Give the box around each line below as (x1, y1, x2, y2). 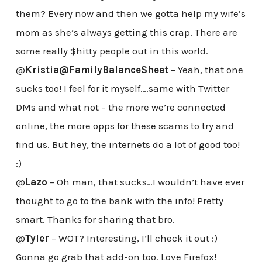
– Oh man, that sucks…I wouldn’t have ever (47, 176, 244, 188)
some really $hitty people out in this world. (15, 45, 208, 57)
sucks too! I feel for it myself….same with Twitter (15, 82, 229, 95)
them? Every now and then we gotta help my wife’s (15, 8, 246, 20)
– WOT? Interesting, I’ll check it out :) (49, 232, 218, 244)
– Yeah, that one (168, 64, 243, 76)
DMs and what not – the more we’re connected (15, 101, 226, 113)
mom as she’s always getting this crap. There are (15, 26, 237, 39)
